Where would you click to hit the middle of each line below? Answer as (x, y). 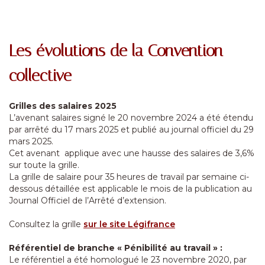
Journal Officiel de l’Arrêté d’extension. (88, 201)
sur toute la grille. (44, 165)
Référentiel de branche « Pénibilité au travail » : (117, 248)
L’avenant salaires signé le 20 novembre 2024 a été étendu (131, 118)
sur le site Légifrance (129, 224)
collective (40, 75)
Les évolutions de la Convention (116, 51)
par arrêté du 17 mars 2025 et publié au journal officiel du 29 (131, 130)
